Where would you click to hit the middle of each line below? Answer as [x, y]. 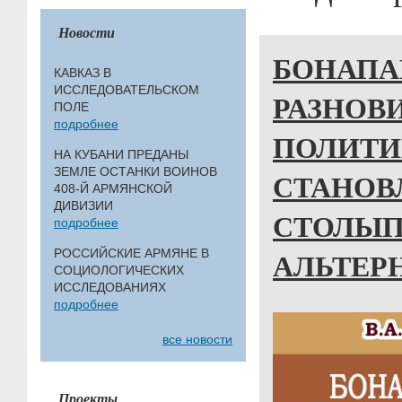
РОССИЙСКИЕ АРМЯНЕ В [131, 253]
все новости [197, 339]
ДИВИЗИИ [83, 205]
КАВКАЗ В [83, 73]
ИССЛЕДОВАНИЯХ [110, 287]
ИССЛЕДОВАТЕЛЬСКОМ [127, 90]
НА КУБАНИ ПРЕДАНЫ [121, 154]
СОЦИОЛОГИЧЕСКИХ [119, 270]
